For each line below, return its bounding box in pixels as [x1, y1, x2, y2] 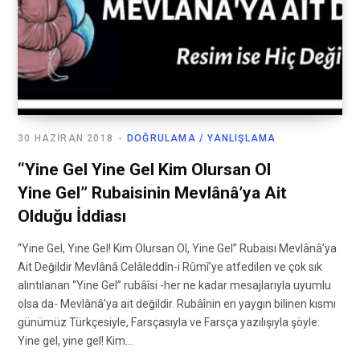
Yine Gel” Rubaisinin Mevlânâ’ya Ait [18, 183, 287, 203]
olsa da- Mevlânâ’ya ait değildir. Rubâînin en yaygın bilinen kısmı [18, 297, 336, 311]
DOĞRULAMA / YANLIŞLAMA [127, 133, 276, 145]
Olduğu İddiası [18, 207, 126, 227]
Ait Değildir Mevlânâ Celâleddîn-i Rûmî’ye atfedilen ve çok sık [18, 260, 322, 274]
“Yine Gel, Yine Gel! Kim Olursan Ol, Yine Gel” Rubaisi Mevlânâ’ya [18, 242, 337, 256]
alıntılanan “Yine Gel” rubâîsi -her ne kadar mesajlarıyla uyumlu [18, 279, 331, 292]
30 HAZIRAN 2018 [18, 133, 113, 145]
